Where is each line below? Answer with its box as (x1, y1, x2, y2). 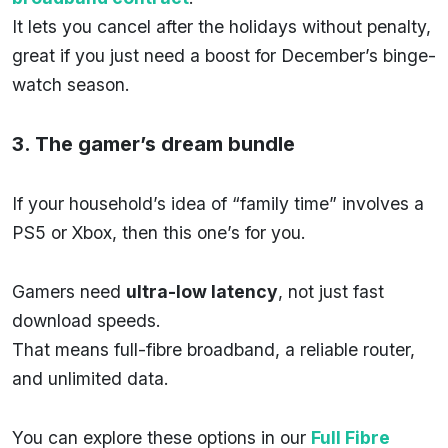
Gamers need (12, 280, 126, 302)
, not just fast (278, 280, 384, 302)
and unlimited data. (12, 367, 169, 389)
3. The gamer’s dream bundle (12, 131, 295, 156)
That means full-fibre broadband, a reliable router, (12, 338, 415, 360)
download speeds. (12, 309, 161, 331)
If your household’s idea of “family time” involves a (12, 192, 424, 214)
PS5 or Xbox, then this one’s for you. (12, 221, 306, 243)
